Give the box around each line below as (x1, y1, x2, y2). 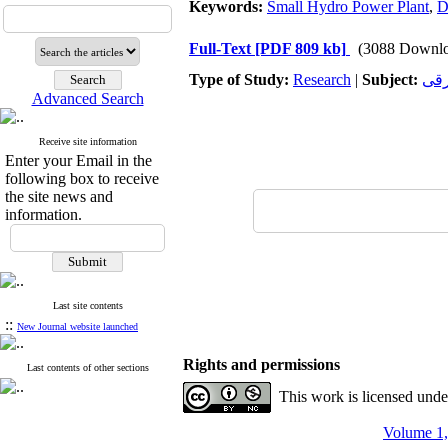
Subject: (362, 71, 422, 88)
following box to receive (5, 170, 159, 187)
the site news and (5, 188, 113, 205)
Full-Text (189, 40, 255, 57)
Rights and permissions (183, 356, 340, 373)
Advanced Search (31, 90, 144, 107)
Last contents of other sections (26, 362, 149, 373)
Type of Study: (189, 71, 293, 88)
